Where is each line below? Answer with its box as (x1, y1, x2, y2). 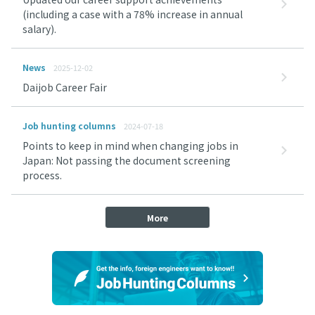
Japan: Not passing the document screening (22, 153, 231, 167)
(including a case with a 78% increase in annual (22, 7, 243, 21)
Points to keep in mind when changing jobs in (22, 139, 238, 153)
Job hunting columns (22, 120, 116, 131)
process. (22, 168, 62, 182)
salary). (22, 22, 56, 36)
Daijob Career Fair (22, 80, 107, 94)
